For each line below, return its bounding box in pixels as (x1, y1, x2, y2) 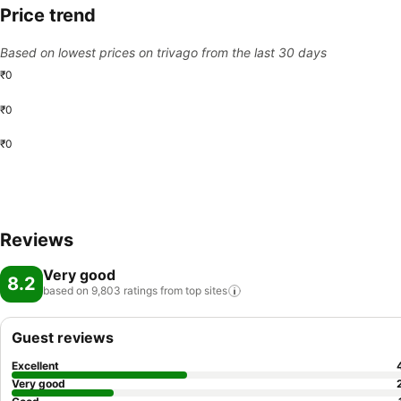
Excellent (12, 359, 59, 372)
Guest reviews (12, 328, 114, 346)
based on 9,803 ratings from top (43, 284, 201, 297)
